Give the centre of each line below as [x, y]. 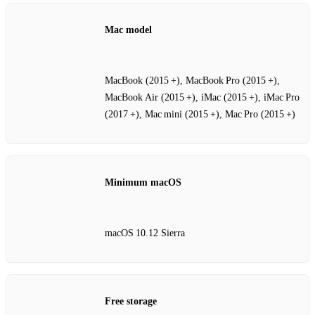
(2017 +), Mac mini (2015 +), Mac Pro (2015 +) [200, 114]
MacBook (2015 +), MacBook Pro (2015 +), [192, 80]
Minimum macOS [143, 183]
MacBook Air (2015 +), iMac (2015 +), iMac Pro [202, 97]
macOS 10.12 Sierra [145, 233]
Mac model [128, 30]
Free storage [131, 302]
